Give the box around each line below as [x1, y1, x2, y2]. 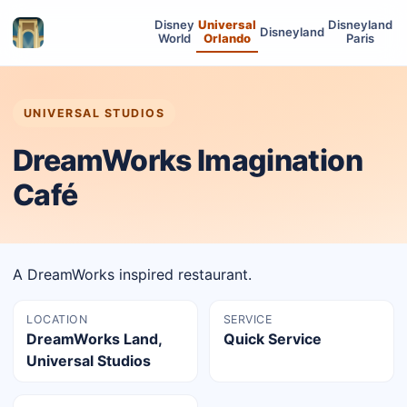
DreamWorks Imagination [13, 143, 362, 178]
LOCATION [26, 313, 88, 327]
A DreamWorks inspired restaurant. [13, 265, 252, 283]
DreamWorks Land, [26, 330, 163, 349]
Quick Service [223, 330, 322, 349]
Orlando [203, 31, 251, 45]
